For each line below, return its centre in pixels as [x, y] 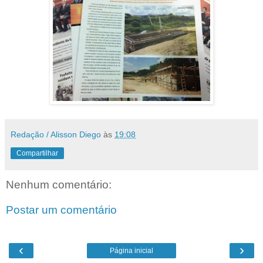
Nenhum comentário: [59, 184]
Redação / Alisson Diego [56, 134]
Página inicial [131, 250]
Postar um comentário [61, 210]
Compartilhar [37, 153]
